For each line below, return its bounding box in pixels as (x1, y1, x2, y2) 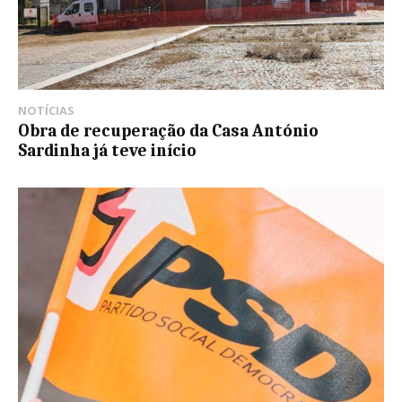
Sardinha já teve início (18, 141, 197, 162)
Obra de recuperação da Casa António (18, 121, 319, 142)
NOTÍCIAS (18, 102, 74, 119)
